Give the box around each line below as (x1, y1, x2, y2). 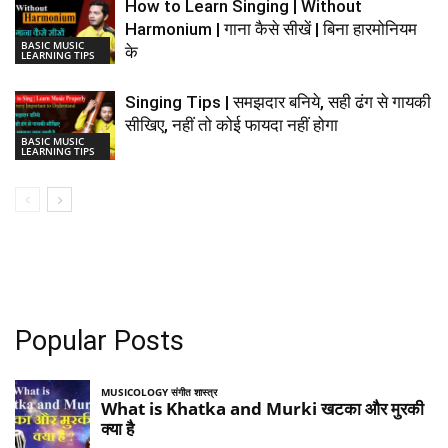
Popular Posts (15, 325, 184, 358)
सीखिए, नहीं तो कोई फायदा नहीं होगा (125, 115, 338, 136)
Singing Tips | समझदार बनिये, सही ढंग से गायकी (125, 92, 431, 113)
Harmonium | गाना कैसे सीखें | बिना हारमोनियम (125, 19, 417, 40)
